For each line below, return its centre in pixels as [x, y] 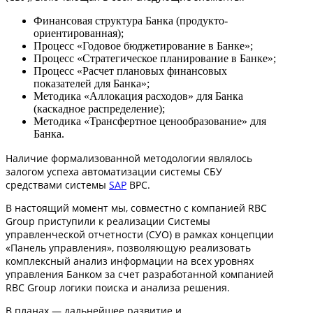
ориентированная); [79, 33]
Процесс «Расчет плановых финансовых [130, 71]
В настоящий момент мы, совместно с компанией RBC [136, 208]
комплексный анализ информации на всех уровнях [130, 261]
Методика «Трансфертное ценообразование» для [150, 121]
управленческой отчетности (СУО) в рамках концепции [140, 234]
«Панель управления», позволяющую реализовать [128, 247]
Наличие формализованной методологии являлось [129, 158]
